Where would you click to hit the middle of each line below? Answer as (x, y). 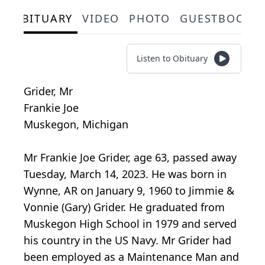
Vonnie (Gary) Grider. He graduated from (124, 207)
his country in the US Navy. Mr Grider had (127, 240)
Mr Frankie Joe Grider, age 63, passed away (130, 158)
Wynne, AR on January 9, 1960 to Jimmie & (129, 191)
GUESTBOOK (216, 19)
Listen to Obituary (172, 59)
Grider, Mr (48, 91)
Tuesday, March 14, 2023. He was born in (125, 174)
